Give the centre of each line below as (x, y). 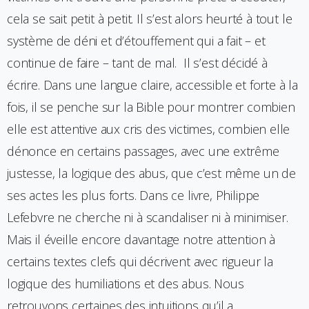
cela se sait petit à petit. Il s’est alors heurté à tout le (150, 19)
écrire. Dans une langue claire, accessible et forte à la (152, 85)
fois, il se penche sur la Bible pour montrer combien (151, 107)
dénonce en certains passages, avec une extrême (143, 151)
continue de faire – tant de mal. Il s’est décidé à (137, 63)
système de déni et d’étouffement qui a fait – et (136, 41)
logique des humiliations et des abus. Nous (126, 284)
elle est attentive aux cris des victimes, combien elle (149, 129)
